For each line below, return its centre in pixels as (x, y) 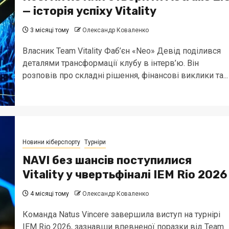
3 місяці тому (49, 30)
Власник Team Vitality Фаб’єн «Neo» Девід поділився (121, 51)
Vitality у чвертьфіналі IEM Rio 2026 (124, 174)
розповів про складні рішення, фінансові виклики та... (125, 75)
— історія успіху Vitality (89, 11)
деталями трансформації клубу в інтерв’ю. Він (110, 63)
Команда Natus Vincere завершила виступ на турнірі (121, 214)
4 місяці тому (49, 193)
